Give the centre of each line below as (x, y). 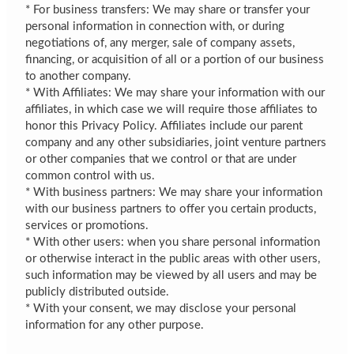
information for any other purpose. (115, 325)
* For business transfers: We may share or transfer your (168, 9)
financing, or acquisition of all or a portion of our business (175, 59)
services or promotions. (87, 225)
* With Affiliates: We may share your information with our (175, 92)
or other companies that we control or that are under (161, 159)
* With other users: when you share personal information (173, 242)
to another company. (79, 76)
